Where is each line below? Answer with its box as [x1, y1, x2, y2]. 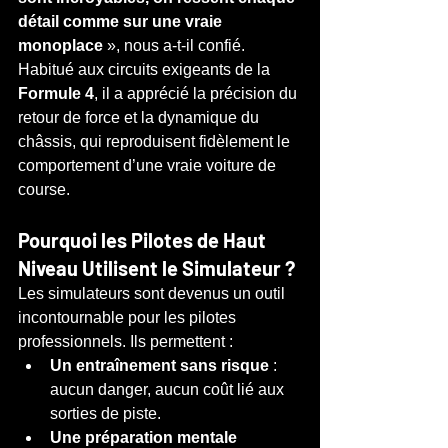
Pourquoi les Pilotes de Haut [18, 227, 270, 252]
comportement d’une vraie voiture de [18, 156, 280, 174]
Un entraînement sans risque [50, 356, 269, 374]
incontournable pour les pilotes [18, 308, 240, 326]
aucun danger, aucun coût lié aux [50, 380, 288, 398]
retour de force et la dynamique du [18, 108, 263, 126]
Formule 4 [18, 84, 94, 102]
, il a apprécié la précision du [94, 84, 301, 102]
